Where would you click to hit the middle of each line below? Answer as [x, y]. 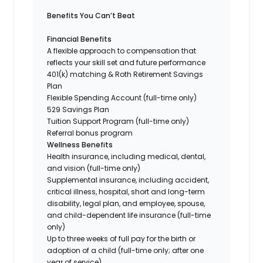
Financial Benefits [80, 39]
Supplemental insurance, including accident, [128, 180]
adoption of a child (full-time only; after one [126, 250]
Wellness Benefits [80, 144]
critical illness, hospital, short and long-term [126, 191]
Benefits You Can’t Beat [91, 15]
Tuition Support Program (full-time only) [118, 121]
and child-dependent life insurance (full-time [129, 215]
